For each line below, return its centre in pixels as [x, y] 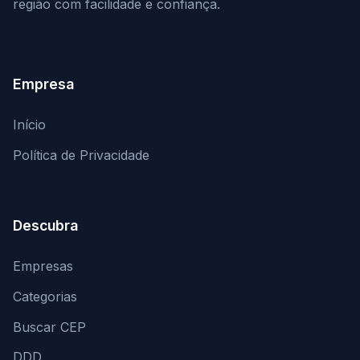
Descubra [45, 225]
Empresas [43, 266]
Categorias [45, 296]
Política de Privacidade [81, 155]
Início [29, 125]
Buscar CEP [49, 327]
